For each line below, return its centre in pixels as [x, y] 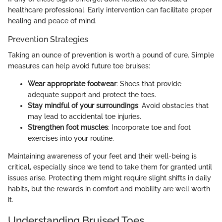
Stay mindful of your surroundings [83, 106]
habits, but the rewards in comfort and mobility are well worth [109, 189]
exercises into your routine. [71, 139]
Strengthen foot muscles [68, 128]
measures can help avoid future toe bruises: [79, 66]
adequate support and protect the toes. [92, 95]
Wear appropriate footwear [72, 84]
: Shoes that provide [149, 84]
